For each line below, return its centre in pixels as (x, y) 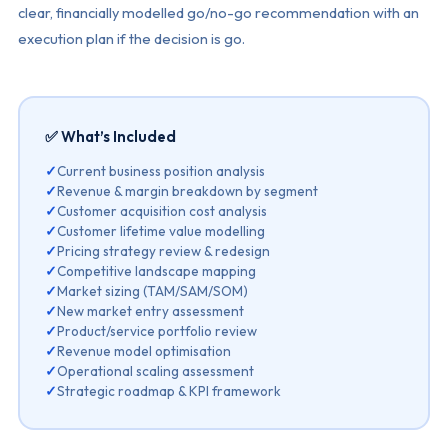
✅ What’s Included (111, 136)
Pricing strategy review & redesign (164, 250)
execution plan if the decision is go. (131, 38)
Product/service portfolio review (157, 330)
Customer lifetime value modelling (161, 230)
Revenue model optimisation (144, 350)
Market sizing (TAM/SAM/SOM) (153, 290)
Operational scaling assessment (156, 370)
